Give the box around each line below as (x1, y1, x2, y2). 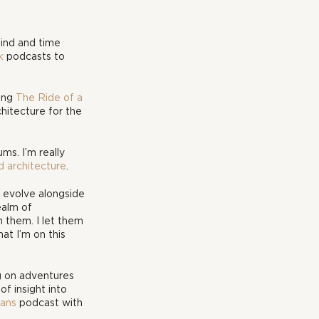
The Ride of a (16, 92, 85, 103)
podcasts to (4, 51, 68, 61)
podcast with (16, 297, 85, 308)
